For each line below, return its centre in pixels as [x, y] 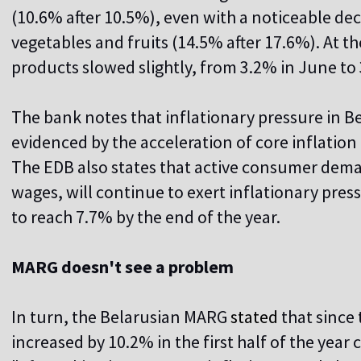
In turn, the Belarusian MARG [119, 317]
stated [254, 317]
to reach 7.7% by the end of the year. [146, 217]
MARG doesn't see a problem [122, 267]
